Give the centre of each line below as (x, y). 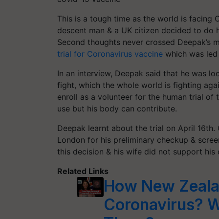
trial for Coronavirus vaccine (110, 54)
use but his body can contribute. (117, 108)
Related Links (83, 171)
